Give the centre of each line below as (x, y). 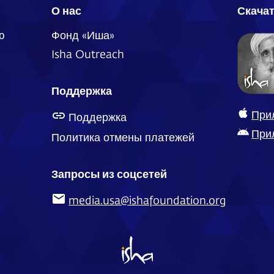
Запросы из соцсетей (109, 174)
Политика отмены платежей (123, 137)
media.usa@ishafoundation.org (147, 200)
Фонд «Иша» (83, 35)
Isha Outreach (87, 54)
